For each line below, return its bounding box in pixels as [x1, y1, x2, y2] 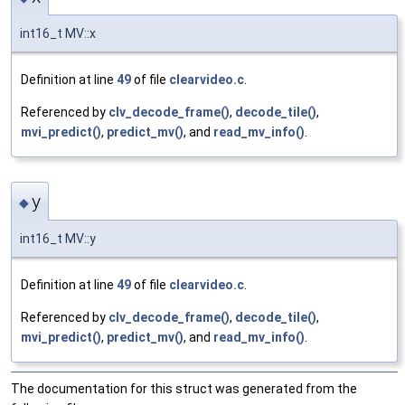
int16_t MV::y [20, 231, 96, 247]
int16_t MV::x [20, 25, 96, 41]
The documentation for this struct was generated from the [11, 381, 357, 397]
